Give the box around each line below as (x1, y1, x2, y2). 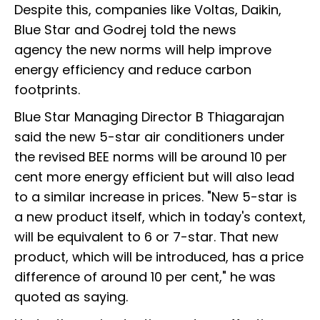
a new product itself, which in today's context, (14, 207, 306, 226)
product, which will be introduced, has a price (14, 247, 304, 266)
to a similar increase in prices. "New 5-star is (14, 187, 297, 206)
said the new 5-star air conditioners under (14, 127, 285, 146)
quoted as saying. (14, 287, 128, 306)
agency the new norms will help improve (14, 40, 271, 59)
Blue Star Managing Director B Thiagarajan (14, 107, 284, 126)
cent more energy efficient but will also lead (14, 167, 294, 186)
